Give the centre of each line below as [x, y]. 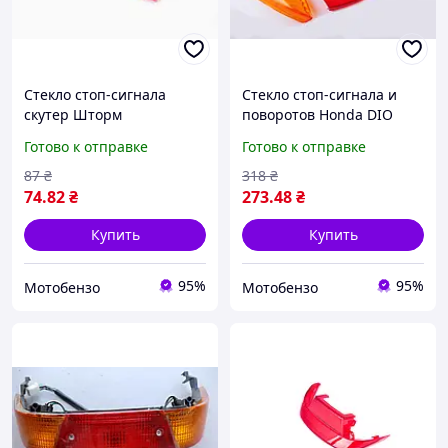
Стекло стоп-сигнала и [319, 95]
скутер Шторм [73, 115]
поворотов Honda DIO [317, 115]
